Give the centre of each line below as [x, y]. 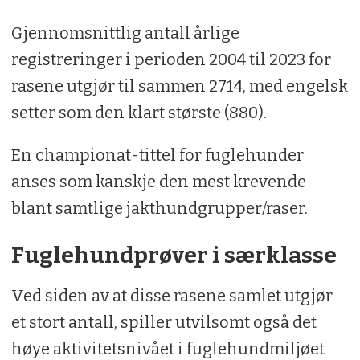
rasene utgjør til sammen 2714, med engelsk [179, 86]
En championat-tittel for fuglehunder [157, 155]
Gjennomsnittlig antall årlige [125, 33]
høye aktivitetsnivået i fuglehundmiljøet [168, 348]
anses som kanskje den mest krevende [158, 181]
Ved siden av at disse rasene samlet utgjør [172, 295]
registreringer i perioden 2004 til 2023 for [171, 59]
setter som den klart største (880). [139, 112]
